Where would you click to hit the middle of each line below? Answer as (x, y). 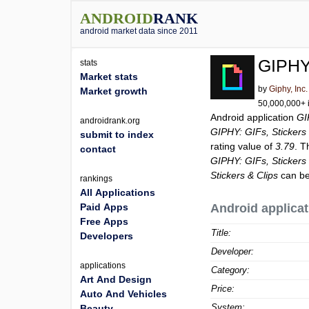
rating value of (243, 146)
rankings (96, 179)
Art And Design (116, 279)
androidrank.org (110, 121)
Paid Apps (104, 207)
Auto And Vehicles (123, 294)
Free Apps (104, 221)
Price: (223, 289)
